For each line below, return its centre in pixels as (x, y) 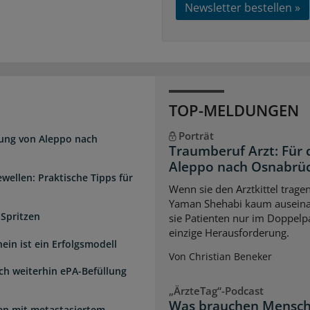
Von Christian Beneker (220, 256)
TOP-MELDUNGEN (234, 110)
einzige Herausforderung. (229, 232)
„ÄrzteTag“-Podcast (216, 290)
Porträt (196, 136)
